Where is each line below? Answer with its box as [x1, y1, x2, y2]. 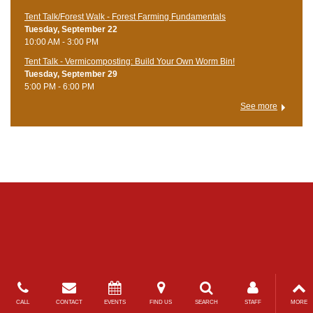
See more [240, 101, 277, 112]
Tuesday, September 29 [24, 69, 117, 80]
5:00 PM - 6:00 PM [24, 82, 94, 92]
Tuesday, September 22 [24, 24, 117, 35]
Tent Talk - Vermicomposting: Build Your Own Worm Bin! [24, 57, 235, 67]
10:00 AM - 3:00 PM [24, 37, 99, 48]
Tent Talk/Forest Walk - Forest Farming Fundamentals [24, 12, 226, 22]
